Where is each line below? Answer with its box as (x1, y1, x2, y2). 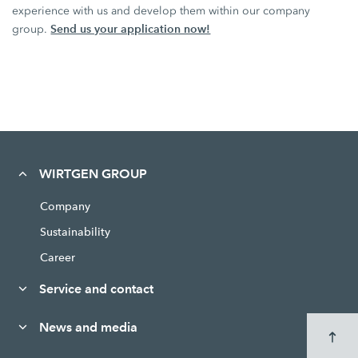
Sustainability (39, 224, 110, 239)
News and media (38, 319, 137, 335)
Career (39, 249, 75, 265)
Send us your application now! (50, 21, 211, 36)
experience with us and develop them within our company (12, 3, 311, 18)
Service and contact (38, 280, 153, 296)
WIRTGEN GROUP (38, 165, 147, 181)
